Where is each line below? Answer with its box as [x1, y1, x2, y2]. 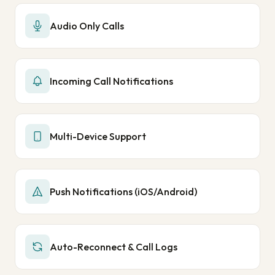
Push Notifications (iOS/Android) [50, 185, 197, 198]
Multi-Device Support [50, 130, 146, 142]
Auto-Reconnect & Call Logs [50, 241, 177, 253]
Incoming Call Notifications [50, 75, 173, 87]
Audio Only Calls [50, 20, 124, 32]
